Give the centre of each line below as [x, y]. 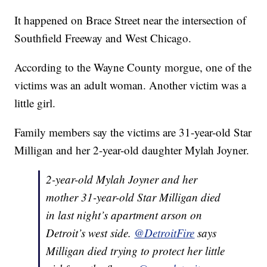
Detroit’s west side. [90, 232]
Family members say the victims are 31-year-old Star [133, 132]
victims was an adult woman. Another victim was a [131, 85]
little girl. [35, 103]
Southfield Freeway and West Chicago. [103, 38]
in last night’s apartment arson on [124, 215]
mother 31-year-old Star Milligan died [133, 197]
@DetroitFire [164, 232]
